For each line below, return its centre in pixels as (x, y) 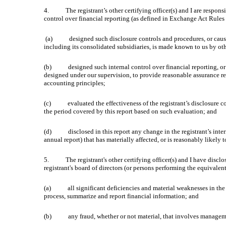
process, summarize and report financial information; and (121, 196)
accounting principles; (75, 83)
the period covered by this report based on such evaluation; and (130, 111)
